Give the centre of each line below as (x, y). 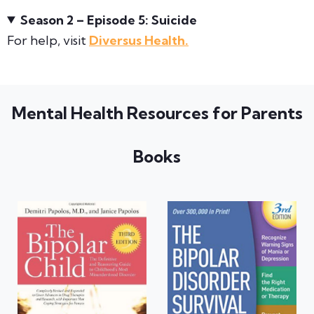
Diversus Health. (139, 40)
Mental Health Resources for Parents (157, 113)
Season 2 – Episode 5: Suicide (109, 20)
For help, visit (48, 40)
